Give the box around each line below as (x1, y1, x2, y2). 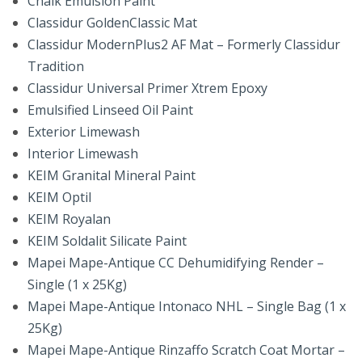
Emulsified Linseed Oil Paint (27, 100, 194, 119)
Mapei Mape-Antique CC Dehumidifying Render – (27, 253, 325, 271)
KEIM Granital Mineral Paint (27, 166, 196, 184)
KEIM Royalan (27, 209, 112, 228)
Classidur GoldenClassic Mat (27, 13, 198, 32)
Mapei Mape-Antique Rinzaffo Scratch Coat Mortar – (27, 340, 346, 359)
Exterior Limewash (27, 122, 141, 141)
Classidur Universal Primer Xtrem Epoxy (27, 78, 268, 97)
